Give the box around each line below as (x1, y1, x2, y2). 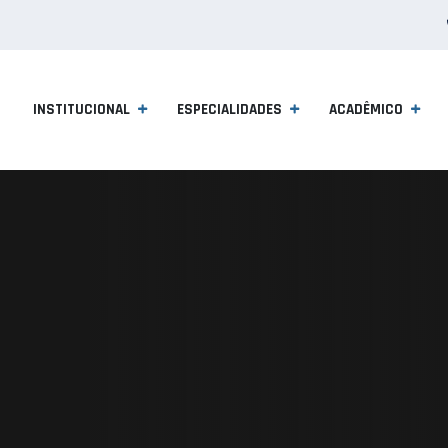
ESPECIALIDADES (177, 100, 282, 119)
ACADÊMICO (329, 100, 403, 119)
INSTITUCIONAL (33, 100, 130, 119)
